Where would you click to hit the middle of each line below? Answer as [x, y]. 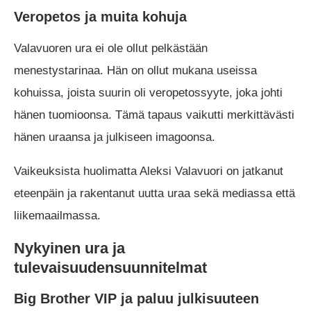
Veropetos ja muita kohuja [100, 17]
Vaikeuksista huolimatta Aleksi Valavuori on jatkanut [149, 171]
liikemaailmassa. [57, 216]
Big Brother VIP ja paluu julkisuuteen [136, 299]
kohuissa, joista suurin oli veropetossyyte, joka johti [148, 93]
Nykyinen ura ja [69, 249]
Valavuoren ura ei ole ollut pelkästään [111, 49]
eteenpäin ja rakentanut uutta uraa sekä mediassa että [154, 194]
